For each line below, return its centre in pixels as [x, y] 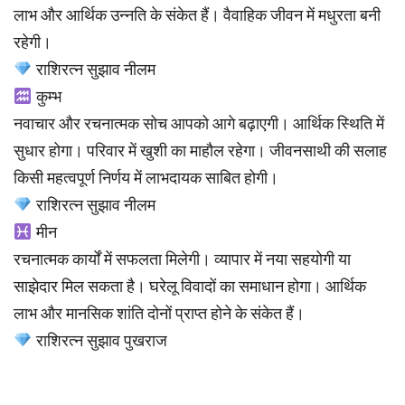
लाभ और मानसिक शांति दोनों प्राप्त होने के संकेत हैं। [159, 314]
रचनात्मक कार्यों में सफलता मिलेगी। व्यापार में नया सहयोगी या [182, 259]
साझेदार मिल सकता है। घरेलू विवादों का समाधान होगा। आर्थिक [190, 287]
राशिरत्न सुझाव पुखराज [99, 341]
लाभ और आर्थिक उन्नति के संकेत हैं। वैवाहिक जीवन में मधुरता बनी [197, 15]
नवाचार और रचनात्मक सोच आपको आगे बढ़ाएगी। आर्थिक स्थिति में [199, 124]
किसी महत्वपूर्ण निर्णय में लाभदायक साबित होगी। [146, 178]
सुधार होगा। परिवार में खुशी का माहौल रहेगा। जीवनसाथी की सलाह [200, 151]
